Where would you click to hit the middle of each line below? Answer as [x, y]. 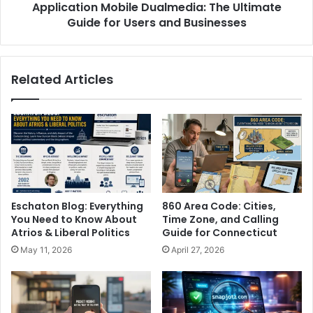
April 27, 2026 [198, 250]
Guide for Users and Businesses [156, 23]
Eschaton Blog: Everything [77, 206]
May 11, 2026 [46, 250]
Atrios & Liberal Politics [71, 233]
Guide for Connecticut [220, 233]
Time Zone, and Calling [220, 219]
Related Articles [62, 80]
